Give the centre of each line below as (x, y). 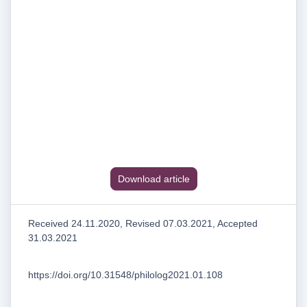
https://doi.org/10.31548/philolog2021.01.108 (125, 275)
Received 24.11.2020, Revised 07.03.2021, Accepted (143, 223)
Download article (153, 179)
